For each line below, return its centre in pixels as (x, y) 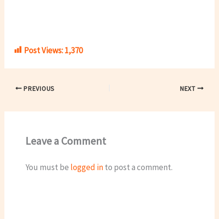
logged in (87, 167)
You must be (48, 167)
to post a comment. (138, 167)
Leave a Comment (66, 141)
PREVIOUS (38, 88)
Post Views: (44, 50)
